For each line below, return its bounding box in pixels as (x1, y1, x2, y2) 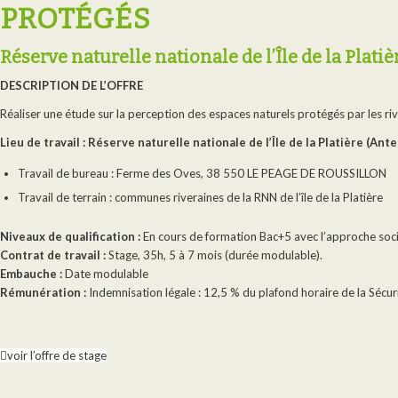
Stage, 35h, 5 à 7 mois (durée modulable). (106, 248, 322, 263)
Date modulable (65, 267, 148, 282)
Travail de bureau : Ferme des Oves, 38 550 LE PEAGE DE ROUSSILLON (18, 166, 386, 181)
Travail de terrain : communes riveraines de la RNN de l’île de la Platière (18, 190, 383, 205)
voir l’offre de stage (7, 348, 107, 363)
